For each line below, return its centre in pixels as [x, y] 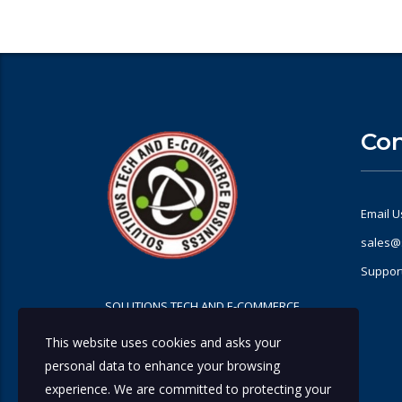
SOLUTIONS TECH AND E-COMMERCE [202, 306]
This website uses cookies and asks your [163, 342]
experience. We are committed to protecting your [188, 389]
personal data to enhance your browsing [162, 366]
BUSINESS [132, 326]
